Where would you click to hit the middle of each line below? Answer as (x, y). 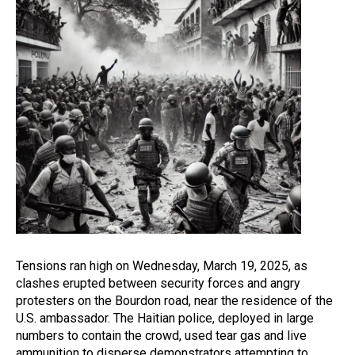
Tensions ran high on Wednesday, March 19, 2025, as (162, 266)
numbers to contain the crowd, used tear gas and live (161, 336)
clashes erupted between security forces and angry (158, 283)
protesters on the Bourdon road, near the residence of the (174, 301)
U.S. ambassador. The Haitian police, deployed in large (165, 318)
